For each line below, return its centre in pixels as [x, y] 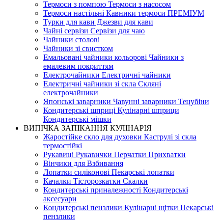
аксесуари [60, 198]
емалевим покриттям [78, 66]
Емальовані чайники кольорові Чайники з [113, 57]
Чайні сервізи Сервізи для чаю [94, 30]
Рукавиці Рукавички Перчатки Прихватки [114, 154]
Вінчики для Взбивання [83, 163]
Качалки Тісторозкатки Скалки [96, 181]
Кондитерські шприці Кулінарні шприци [111, 110]
